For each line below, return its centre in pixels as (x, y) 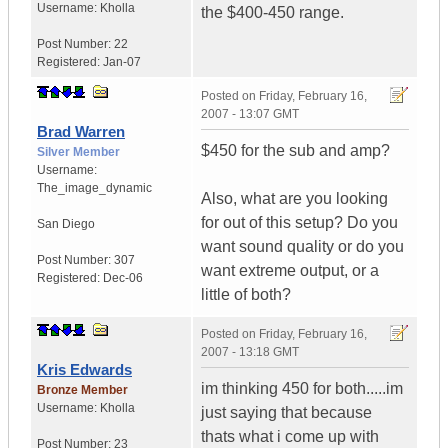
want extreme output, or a (290, 271)
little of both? (246, 295)
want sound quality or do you (302, 247)
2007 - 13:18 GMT (250, 352)
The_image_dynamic (94, 188)
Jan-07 (122, 62)
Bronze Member (82, 390)
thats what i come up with (290, 437)
